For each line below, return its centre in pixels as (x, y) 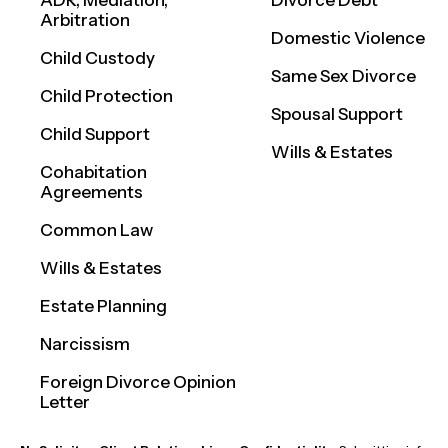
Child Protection (106, 96)
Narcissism (85, 344)
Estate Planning (103, 306)
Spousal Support (337, 114)
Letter (65, 402)
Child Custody (97, 58)
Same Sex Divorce (344, 76)
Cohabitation (93, 172)
